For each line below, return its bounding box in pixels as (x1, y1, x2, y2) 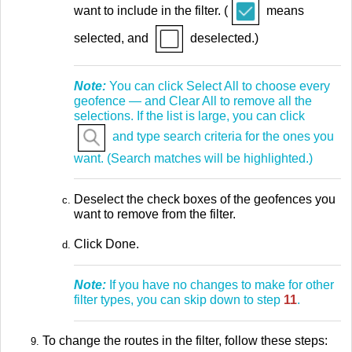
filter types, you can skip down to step (74, 293, 284, 307)
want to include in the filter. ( (74, 4, 228, 18)
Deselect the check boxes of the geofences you (74, 192, 335, 206)
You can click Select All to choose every (106, 79, 330, 93)
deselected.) (187, 31, 258, 46)
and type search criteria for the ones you (109, 130, 334, 144)
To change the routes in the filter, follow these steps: (42, 334, 328, 348)
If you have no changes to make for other (106, 278, 334, 292)
